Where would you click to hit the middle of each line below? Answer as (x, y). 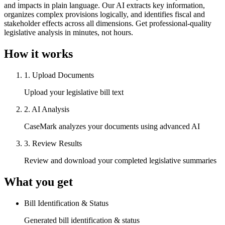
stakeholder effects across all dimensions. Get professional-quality (108, 24)
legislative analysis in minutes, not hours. (69, 33)
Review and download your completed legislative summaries (120, 161)
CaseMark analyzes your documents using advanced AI (112, 127)
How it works (38, 54)
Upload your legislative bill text (74, 92)
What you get (38, 182)
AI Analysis (50, 109)
